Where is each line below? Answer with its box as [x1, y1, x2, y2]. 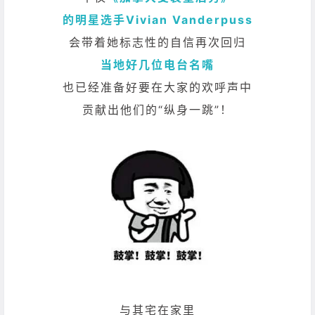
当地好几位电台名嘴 [101, 58, 214, 72]
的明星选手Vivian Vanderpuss [62, 13, 253, 27]
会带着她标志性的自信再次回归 [69, 35, 246, 50]
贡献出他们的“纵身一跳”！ [82, 103, 233, 117]
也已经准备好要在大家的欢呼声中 [63, 80, 252, 95]
